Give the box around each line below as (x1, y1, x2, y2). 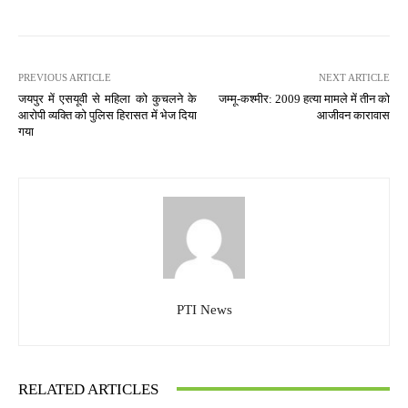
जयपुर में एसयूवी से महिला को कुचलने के (18, 91, 197, 106)
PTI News (176, 301, 232, 317)
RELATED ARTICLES (18, 380, 158, 398)
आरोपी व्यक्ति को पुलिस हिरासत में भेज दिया (18, 107, 197, 122)
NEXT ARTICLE (318, 71, 390, 83)
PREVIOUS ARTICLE (18, 71, 111, 83)
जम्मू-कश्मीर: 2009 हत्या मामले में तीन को (218, 91, 390, 106)
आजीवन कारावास (316, 107, 390, 122)
